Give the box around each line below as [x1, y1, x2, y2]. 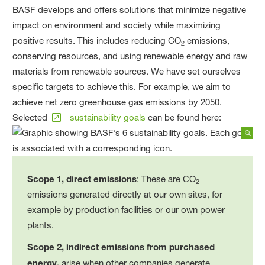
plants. [27, 219, 54, 231]
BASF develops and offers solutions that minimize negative [12, 4, 247, 15]
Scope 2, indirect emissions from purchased [27, 241, 215, 252]
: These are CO [137, 173, 196, 185]
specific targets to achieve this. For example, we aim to [12, 80, 231, 92]
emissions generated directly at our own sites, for [27, 188, 223, 200]
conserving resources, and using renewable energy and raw [12, 50, 248, 62]
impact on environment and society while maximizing [12, 19, 221, 31]
